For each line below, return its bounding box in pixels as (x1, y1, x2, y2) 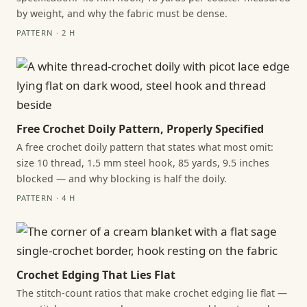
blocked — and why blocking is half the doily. (16, 171, 227, 185)
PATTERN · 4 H (16, 193, 76, 204)
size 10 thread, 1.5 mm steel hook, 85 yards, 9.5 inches (16, 156, 269, 169)
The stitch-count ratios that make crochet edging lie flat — (16, 286, 287, 299)
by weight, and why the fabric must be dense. (16, 7, 228, 21)
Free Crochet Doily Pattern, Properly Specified (16, 121, 264, 137)
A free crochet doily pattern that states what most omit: (16, 140, 273, 153)
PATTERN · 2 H (16, 27, 76, 38)
